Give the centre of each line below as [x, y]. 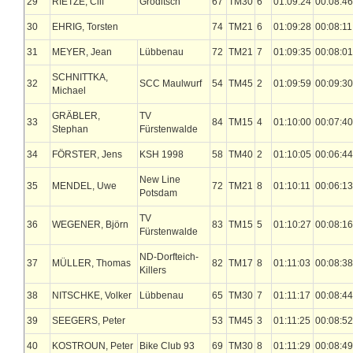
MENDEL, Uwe [84, 186]
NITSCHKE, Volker [92, 295]
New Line [160, 180]
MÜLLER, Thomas [91, 263]
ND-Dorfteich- [169, 257]
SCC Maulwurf [171, 84]
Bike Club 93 [167, 346]
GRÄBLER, [76, 116]
